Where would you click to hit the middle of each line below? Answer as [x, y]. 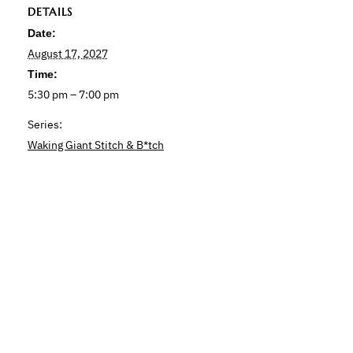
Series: [45, 125]
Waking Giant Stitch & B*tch [95, 145]
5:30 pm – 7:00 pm [73, 95]
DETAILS [50, 12]
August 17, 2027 [67, 54]
